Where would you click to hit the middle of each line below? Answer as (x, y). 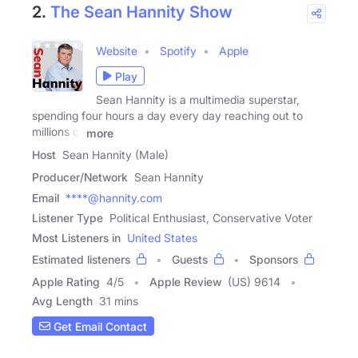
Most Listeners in (76, 238)
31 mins (119, 301)
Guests (190, 260)
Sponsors (274, 260)
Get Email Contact (99, 326)
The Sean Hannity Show (141, 12)
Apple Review (185, 282)
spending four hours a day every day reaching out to (167, 116)
